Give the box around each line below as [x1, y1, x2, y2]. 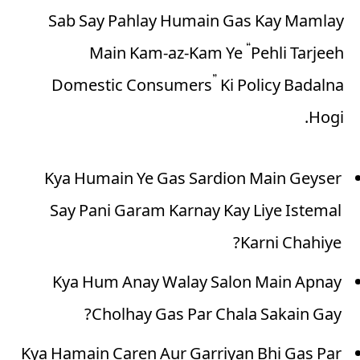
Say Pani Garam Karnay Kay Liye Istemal [50, 199, 342, 227]
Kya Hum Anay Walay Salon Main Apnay [52, 271, 342, 299]
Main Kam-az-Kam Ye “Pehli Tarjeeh [89, 42, 344, 70]
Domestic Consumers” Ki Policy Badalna [51, 74, 344, 102]
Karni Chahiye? [240, 231, 342, 260]
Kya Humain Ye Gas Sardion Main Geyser [44, 167, 342, 195]
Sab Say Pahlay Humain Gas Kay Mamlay [48, 10, 344, 38]
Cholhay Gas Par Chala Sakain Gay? [92, 303, 342, 331]
